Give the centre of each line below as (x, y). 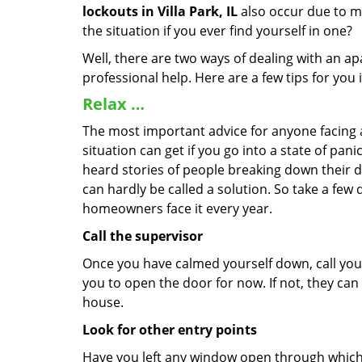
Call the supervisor (143, 236)
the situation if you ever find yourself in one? (217, 31)
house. (103, 302)
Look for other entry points (170, 330)
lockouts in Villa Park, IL (160, 11)
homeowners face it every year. (177, 208)
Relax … (114, 104)
